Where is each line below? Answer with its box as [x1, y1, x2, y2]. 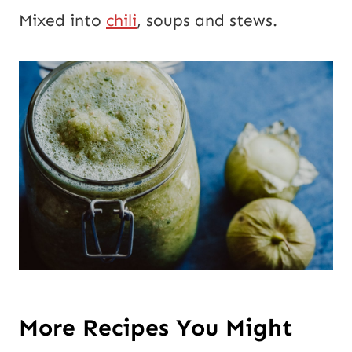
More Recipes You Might [19, 313, 293, 342]
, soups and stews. [137, 10, 277, 31]
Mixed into [19, 10, 106, 31]
